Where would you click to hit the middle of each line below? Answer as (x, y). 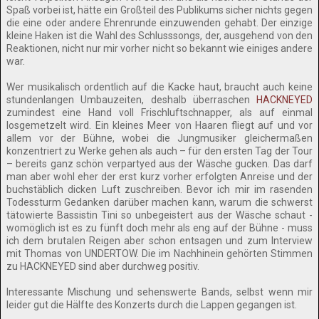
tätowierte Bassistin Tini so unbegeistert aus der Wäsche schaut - (159, 215)
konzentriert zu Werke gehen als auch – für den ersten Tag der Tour (159, 151)
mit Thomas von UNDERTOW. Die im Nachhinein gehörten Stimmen (159, 253)
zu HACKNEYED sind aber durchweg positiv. (103, 266)
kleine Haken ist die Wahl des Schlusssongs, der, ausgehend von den (159, 36)
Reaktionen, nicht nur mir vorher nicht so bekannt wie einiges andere (159, 48)
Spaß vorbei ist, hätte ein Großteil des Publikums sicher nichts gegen (159, 10)
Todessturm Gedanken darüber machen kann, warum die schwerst (159, 202)
